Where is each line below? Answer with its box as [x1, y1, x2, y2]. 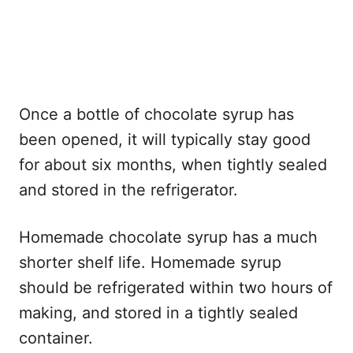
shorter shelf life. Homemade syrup [19, 253, 281, 273]
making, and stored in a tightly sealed [19, 303, 298, 323]
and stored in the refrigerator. [19, 180, 238, 200]
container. [19, 329, 93, 348]
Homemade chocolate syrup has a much [19, 228, 318, 247]
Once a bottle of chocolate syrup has [19, 105, 294, 124]
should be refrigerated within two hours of [19, 278, 333, 298]
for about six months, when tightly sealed [19, 155, 327, 175]
